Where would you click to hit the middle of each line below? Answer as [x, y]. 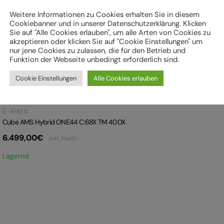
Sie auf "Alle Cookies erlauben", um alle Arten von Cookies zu [110, 32]
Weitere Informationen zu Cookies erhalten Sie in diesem [104, 14]
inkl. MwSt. [63, 139]
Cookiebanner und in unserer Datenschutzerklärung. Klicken [108, 23]
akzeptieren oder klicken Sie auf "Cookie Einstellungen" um [106, 41]
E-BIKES [15, 112]
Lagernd [15, 156]
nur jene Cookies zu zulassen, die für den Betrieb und [97, 50]
